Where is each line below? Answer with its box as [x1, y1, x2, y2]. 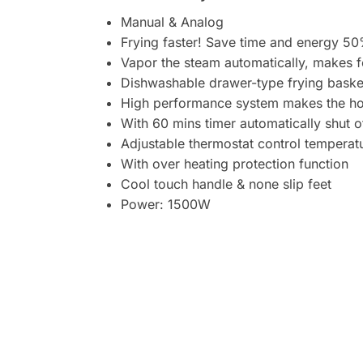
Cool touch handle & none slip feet [120, 175, 331, 192]
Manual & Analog [120, 13, 224, 30]
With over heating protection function [120, 155, 348, 172]
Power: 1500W [120, 195, 211, 212]
